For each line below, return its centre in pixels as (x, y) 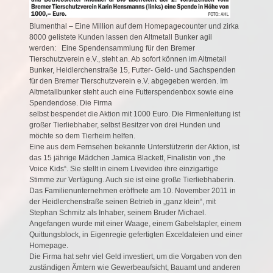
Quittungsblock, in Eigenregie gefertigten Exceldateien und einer (136, 234)
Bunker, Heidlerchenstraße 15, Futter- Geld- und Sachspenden (133, 70)
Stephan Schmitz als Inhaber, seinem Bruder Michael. (118, 212)
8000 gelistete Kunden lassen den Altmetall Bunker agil (121, 37)
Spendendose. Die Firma (71, 103)
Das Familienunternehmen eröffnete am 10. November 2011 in (133, 190)
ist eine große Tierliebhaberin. (186, 179)
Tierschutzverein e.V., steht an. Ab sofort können (109, 59)
